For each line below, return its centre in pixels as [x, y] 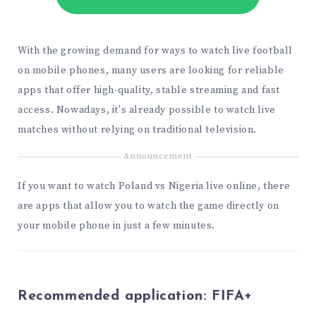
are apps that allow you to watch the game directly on [148, 206]
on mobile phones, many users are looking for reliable [151, 70]
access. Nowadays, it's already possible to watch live [147, 110]
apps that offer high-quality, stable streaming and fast [149, 90]
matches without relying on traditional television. [138, 129]
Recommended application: [115, 296]
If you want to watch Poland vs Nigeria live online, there [154, 187]
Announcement [158, 157]
